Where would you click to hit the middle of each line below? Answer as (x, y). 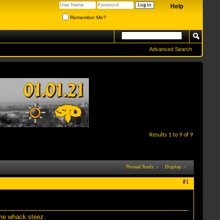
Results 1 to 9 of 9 (171, 135)
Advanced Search (171, 49)
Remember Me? (87, 17)
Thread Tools (139, 167)
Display (173, 167)
